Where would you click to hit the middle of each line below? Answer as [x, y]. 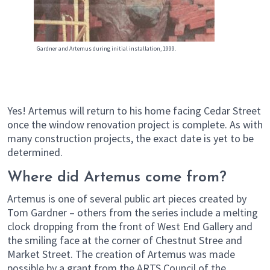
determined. [35, 152]
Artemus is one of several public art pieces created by [127, 198]
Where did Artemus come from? [117, 177]
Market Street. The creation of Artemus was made [121, 254]
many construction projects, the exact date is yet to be [130, 138]
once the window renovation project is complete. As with [135, 124]
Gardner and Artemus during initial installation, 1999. [106, 48]
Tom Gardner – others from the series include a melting [133, 212]
